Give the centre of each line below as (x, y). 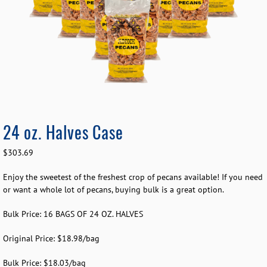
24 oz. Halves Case (63, 132)
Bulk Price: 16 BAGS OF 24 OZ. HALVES (73, 214)
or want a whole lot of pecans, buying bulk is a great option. (114, 190)
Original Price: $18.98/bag (51, 239)
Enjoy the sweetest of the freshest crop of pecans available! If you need (133, 177)
